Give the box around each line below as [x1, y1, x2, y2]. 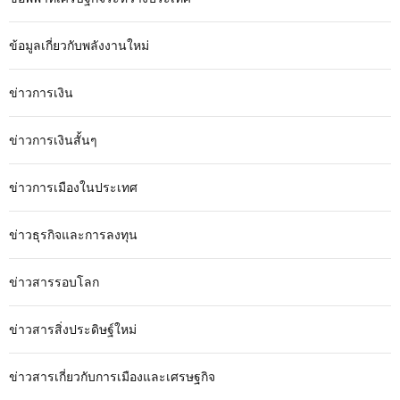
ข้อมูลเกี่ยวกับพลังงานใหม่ [9, 37, 149, 53]
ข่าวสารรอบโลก [9, 274, 99, 289]
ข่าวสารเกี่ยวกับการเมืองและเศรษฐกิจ [9, 369, 215, 384]
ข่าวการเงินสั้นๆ [9, 132, 97, 147]
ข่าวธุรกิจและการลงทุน [9, 227, 137, 242]
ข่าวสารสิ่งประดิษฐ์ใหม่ [9, 321, 137, 337]
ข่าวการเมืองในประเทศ [9, 179, 137, 195]
